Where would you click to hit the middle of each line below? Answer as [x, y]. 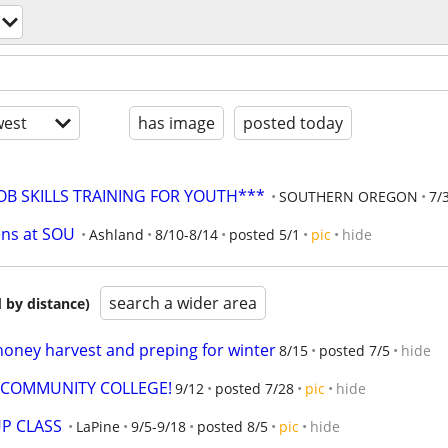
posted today [293, 123]
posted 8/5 [232, 426]
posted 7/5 [354, 350]
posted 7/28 [254, 388]
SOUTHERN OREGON [348, 196]
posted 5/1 [264, 234]
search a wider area [183, 303]
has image [176, 123]
